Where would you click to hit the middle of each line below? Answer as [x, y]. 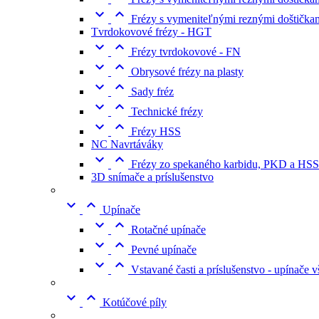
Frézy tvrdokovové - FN [186, 52]
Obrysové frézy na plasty [187, 72]
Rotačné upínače [168, 230]
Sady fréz [152, 91]
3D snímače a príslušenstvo [152, 177]
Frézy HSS [156, 131]
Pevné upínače [164, 250]
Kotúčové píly [135, 302]
